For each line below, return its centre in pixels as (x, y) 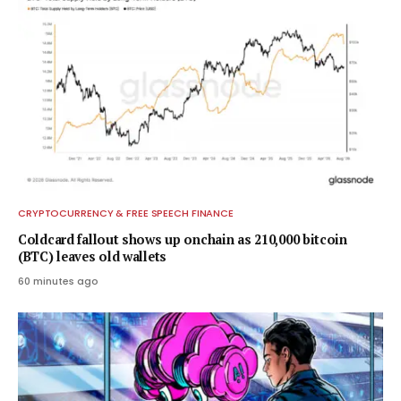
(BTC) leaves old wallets (93, 257)
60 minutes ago (58, 282)
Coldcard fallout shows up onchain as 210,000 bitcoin (183, 240)
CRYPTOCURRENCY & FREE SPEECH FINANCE (126, 213)
